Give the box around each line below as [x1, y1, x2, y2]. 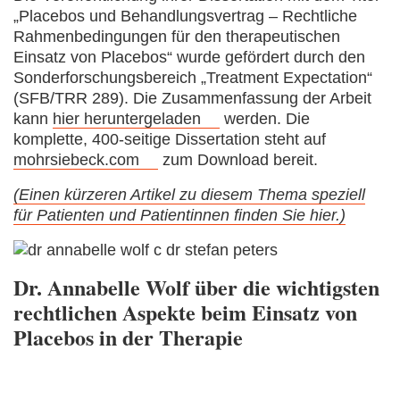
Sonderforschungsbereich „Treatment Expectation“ [13, 69, 372, 87]
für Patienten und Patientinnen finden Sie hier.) [13, 206, 346, 224]
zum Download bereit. [158, 151, 318, 169]
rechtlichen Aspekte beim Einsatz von [13, 296, 357, 328]
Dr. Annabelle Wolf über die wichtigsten [13, 271, 379, 303]
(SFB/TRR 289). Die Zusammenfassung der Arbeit [13, 89, 371, 107]
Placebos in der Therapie [13, 321, 243, 353]
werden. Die [220, 110, 310, 128]
